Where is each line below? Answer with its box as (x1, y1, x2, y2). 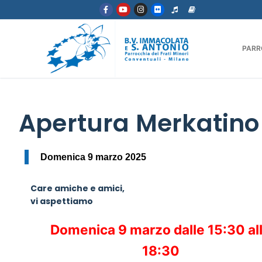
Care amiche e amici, (30, 182, 125, 194)
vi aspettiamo (30, 195, 93, 207)
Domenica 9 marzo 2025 (40, 151, 146, 162)
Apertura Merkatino (19, 106, 260, 140)
